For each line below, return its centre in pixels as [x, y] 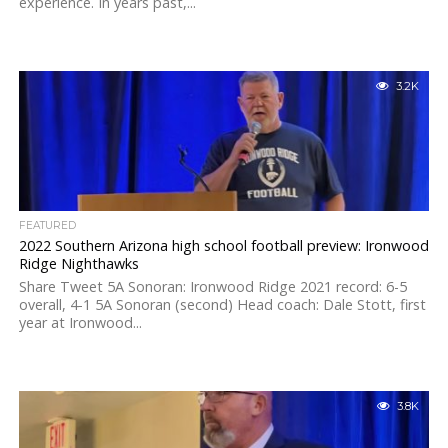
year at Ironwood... [80, 322]
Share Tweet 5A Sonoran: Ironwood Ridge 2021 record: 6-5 [212, 286]
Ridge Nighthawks [78, 263]
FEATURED [47, 225]
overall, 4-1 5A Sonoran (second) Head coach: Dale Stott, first [222, 304]
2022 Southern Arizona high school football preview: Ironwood [223, 245]
